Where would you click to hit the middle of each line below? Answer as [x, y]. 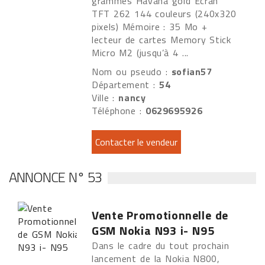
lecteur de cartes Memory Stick [161, 40]
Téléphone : [119, 111]
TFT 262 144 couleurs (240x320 [164, 14]
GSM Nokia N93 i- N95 [153, 230]
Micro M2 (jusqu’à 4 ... [142, 53]
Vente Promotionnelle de [160, 215]
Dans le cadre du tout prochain [161, 245]
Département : [126, 85]
